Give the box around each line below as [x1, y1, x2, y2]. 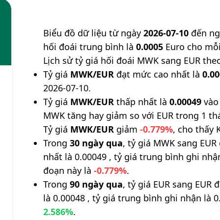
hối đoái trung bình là [43, 41, 137, 53]
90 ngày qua [70, 178, 123, 190]
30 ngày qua [70, 137, 123, 149]
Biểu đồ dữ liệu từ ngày [43, 27, 144, 39]
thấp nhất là [114, 96, 170, 108]
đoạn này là [43, 165, 94, 176]
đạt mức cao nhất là [114, 68, 203, 80]
